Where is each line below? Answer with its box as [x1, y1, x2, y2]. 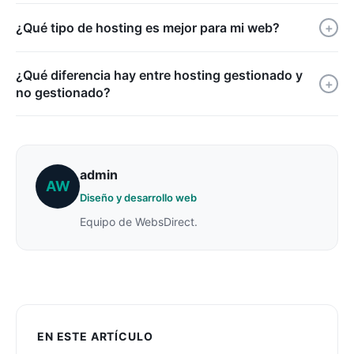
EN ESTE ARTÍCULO [37, 329, 153, 343]
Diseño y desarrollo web [80, 190, 197, 204]
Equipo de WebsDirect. [80, 214, 198, 228]
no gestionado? [16, 84, 111, 100]
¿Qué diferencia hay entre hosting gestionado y [16, 66, 303, 83]
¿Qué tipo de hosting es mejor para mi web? [16, 19, 280, 36]
